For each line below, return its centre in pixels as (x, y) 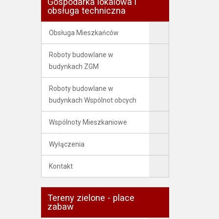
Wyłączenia (66, 144)
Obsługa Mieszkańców (84, 33)
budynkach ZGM (74, 66)
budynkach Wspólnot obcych (92, 100)
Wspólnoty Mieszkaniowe (88, 122)
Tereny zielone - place (91, 198)
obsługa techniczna (86, 11)
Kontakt (61, 166)
